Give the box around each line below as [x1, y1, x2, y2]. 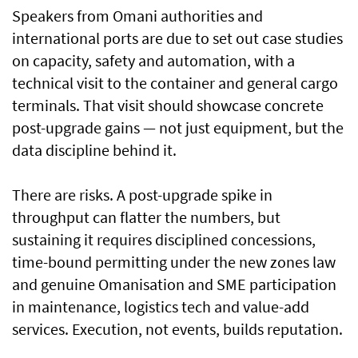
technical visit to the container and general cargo [12, 73, 338, 93]
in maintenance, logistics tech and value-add [12, 296, 309, 317]
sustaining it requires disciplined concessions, [12, 229, 316, 250]
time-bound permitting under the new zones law [12, 252, 336, 272]
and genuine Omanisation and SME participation [12, 274, 336, 295]
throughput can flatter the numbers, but [12, 207, 280, 228]
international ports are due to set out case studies [12, 28, 343, 49]
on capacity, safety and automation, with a [12, 50, 295, 71]
